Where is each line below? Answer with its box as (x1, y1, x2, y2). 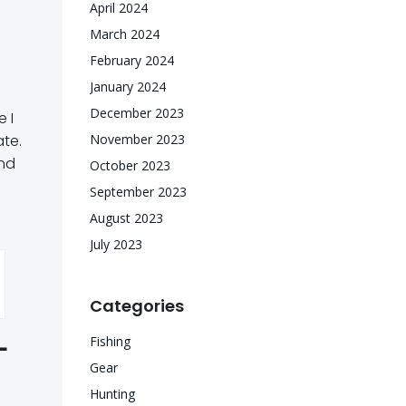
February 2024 (90, 52, 174, 69)
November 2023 (90, 130, 185, 148)
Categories (90, 295, 184, 317)
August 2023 (90, 209, 163, 227)
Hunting (90, 385, 135, 402)
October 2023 (90, 157, 170, 174)
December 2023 (90, 104, 184, 121)
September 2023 (90, 183, 187, 200)
